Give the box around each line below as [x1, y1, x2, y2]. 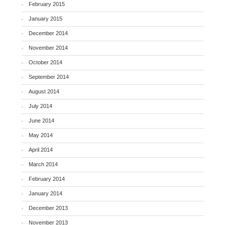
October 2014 [29, 59, 63, 66]
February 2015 [29, 1, 65, 8]
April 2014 [29, 147, 53, 153]
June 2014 [29, 118, 55, 124]
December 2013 [29, 205, 68, 211]
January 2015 [29, 16, 63, 22]
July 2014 [29, 103, 53, 109]
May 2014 [29, 132, 53, 139]
